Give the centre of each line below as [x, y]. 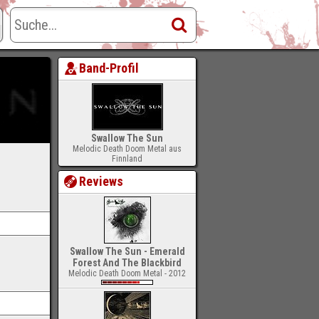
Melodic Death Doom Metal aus [127, 149]
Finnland [127, 159]
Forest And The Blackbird [127, 263]
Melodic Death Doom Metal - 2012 [127, 273]
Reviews [101, 181]
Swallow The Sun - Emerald [127, 251]
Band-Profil [109, 68]
